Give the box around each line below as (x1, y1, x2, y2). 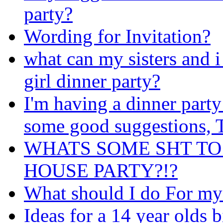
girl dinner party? (24, 70, 160, 92)
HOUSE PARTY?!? (24, 159, 178, 181)
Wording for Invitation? (24, 25, 211, 47)
